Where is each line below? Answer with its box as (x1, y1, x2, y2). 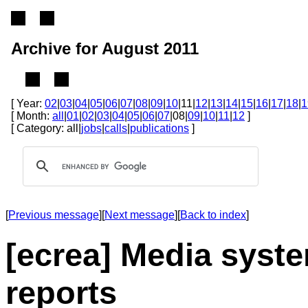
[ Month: (11, 109, 52, 122)
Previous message (8, 208, 99, 221)
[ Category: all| (11, 122, 81, 134)
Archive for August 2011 (11, 38, 199, 58)
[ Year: (11, 97, 45, 109)
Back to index (180, 208, 246, 221)
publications (130, 122, 189, 134)
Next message (104, 208, 175, 221)
